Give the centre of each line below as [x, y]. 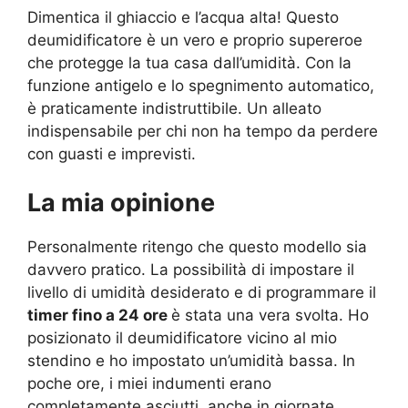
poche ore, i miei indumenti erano [149, 383]
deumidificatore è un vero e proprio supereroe [195, 40]
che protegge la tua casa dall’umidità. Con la [189, 62]
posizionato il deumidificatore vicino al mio [182, 338]
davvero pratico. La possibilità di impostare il [191, 270]
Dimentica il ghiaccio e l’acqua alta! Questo [183, 17]
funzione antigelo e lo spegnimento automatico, [201, 85]
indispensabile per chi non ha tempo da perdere [203, 131]
